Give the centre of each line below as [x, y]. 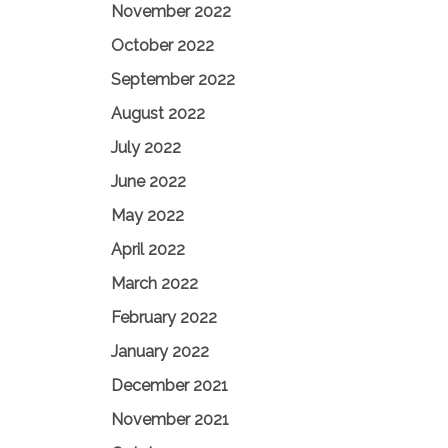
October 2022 [162, 45]
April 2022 [148, 249]
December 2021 [169, 385]
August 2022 [158, 113]
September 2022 [173, 79]
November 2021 [170, 419]
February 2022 [164, 317]
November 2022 [171, 11]
